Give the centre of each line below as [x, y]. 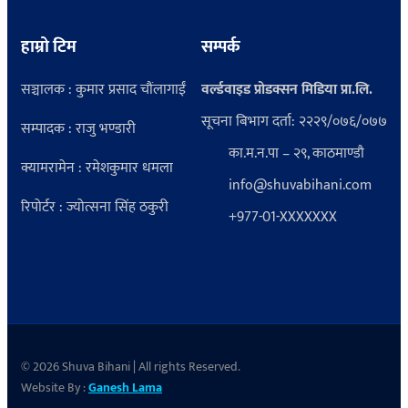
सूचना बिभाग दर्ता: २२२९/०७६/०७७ [294, 122]
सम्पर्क [221, 46]
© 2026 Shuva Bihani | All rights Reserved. [131, 367]
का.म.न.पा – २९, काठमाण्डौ [296, 154]
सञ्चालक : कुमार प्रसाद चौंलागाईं [103, 90]
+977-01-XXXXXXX [283, 218]
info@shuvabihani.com [300, 186]
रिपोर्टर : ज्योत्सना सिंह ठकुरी [95, 208]
